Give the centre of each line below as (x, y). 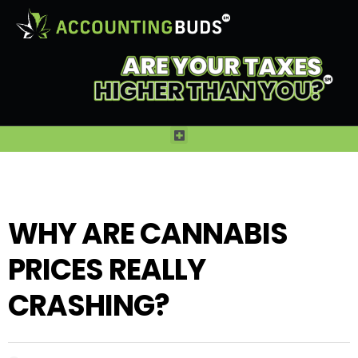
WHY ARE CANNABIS (148, 234)
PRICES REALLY (107, 270)
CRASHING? (89, 306)
